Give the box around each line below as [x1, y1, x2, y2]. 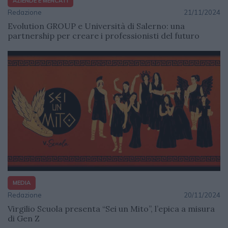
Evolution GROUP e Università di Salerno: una [8, 21, 185, 32]
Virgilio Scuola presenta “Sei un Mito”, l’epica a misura [8, 203, 215, 214]
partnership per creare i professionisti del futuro [8, 31, 199, 41]
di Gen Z [8, 213, 40, 223]
